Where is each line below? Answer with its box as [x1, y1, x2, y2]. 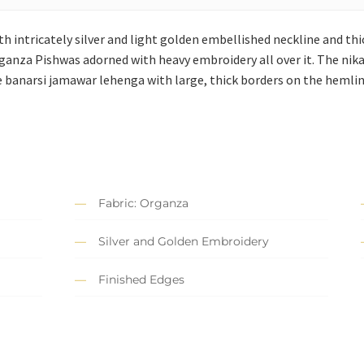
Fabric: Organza [98, 196, 188, 211]
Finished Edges [98, 272, 184, 288]
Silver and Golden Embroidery [98, 234, 269, 249]
